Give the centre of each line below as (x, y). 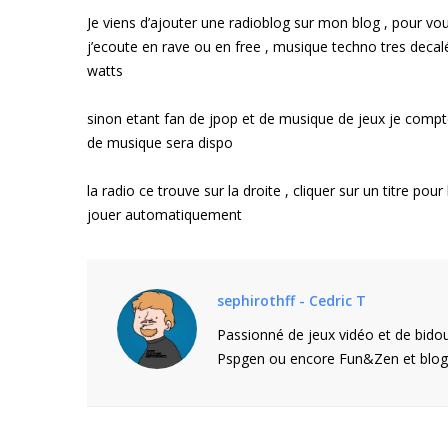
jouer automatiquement (164, 214)
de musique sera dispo (160, 142)
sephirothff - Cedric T (291, 300)
